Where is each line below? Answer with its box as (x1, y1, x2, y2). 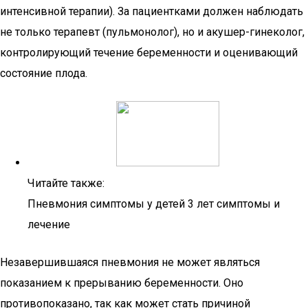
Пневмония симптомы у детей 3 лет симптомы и (27, 197, 280, 210)
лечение (27, 218, 70, 231)
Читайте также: (27, 177, 104, 190)
